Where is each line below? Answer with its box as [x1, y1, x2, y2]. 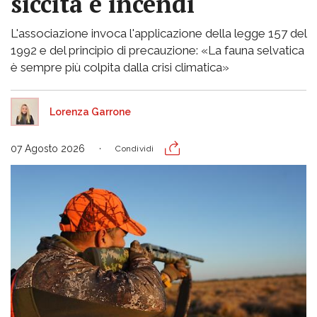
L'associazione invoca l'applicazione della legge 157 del [11, 25, 306, 40]
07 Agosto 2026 [11, 142, 85, 154]
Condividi [115, 143, 154, 154]
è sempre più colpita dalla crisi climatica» [11, 59, 229, 74]
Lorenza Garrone [50, 105, 131, 117]
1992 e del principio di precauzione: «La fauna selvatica [11, 42, 304, 57]
